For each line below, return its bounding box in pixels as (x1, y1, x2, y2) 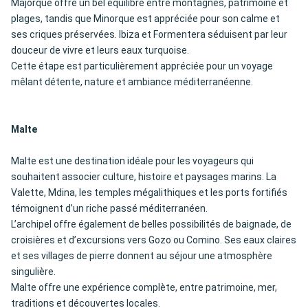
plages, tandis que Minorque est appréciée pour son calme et (11, 13, 280, 25)
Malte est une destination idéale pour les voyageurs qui (11, 155, 254, 167)
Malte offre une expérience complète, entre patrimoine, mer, (11, 282, 277, 294)
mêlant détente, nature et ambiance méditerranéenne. (11, 76, 253, 88)
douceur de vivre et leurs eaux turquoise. (11, 45, 189, 56)
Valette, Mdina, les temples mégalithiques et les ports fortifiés (11, 187, 287, 199)
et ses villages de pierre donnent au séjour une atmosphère (11, 250, 272, 262)
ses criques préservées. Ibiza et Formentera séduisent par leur (11, 29, 287, 41)
